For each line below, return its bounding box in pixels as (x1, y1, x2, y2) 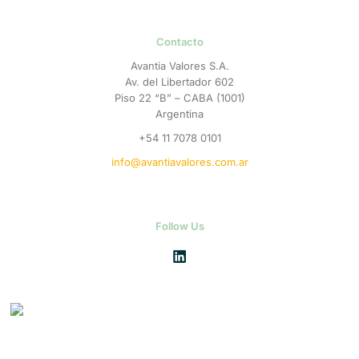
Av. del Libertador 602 (125, 75, 234, 88)
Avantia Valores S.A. (130, 58, 229, 72)
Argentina (155, 107, 204, 120)
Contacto (155, 34, 204, 48)
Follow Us (155, 219, 204, 232)
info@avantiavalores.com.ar (111, 155, 248, 168)
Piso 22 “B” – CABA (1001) (114, 91, 245, 104)
